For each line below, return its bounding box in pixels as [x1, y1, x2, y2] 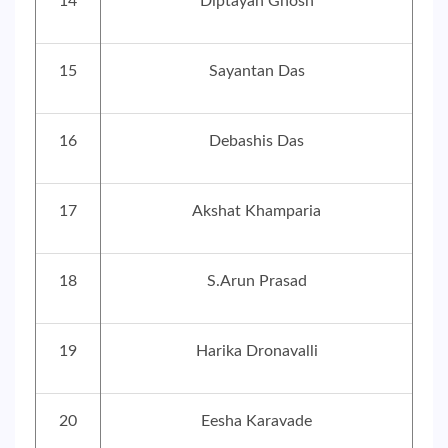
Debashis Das [209, 133, 304, 149]
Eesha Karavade [201, 413, 312, 429]
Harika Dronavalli [195, 343, 318, 359]
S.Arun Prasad [206, 273, 307, 289]
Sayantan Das [208, 63, 305, 79]
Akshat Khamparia [192, 203, 321, 219]
